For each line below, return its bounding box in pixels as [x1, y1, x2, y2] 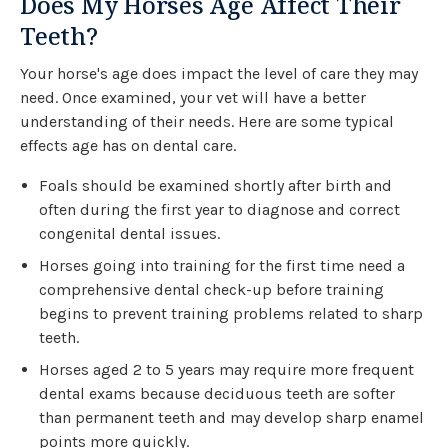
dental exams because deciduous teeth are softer [39, 383, 396, 403]
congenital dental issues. [39, 223, 221, 243]
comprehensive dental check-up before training [39, 279, 385, 299]
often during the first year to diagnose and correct [39, 199, 401, 219]
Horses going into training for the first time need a [39, 255, 406, 275]
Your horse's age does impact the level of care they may [20, 63, 418, 83]
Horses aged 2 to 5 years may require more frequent [39, 359, 415, 379]
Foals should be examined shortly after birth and [39, 175, 393, 195]
